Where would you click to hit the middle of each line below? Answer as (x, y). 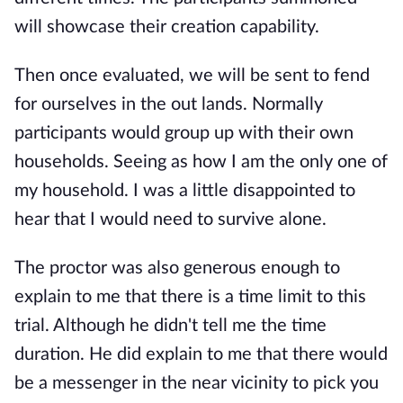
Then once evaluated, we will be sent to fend (192, 76)
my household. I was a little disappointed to (185, 191)
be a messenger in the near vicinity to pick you (197, 383)
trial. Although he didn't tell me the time (170, 326)
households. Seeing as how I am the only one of (201, 162)
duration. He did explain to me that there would (201, 354)
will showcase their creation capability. (167, 27)
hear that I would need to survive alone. (170, 219)
